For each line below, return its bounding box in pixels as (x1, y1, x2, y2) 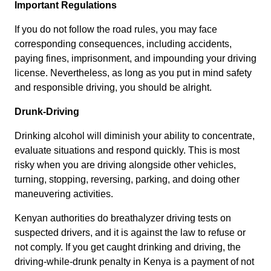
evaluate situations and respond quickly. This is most (15, 145, 240, 156)
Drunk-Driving (15, 106, 79, 117)
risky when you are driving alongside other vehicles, (15, 160, 236, 171)
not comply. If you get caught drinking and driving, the (15, 242, 241, 253)
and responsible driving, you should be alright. (15, 82, 212, 93)
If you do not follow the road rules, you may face (15, 24, 217, 35)
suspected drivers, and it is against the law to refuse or (15, 227, 246, 238)
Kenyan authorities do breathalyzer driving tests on (15, 213, 231, 224)
